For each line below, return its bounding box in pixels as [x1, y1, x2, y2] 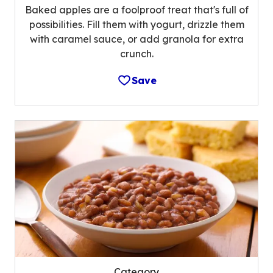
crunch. [119, 48, 154, 60]
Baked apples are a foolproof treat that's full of [24, 4, 249, 16]
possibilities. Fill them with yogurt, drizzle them [29, 18, 244, 31]
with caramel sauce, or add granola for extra [29, 33, 244, 46]
